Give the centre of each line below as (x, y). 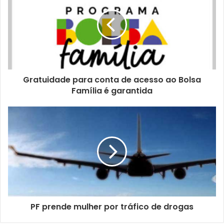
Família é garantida (112, 91)
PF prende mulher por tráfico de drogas (112, 207)
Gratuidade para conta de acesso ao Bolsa (112, 80)
